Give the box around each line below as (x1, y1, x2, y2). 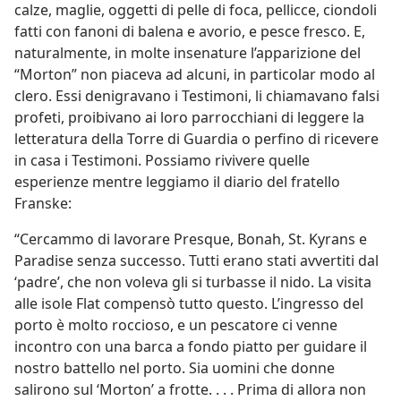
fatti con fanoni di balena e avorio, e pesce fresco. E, (14, 21, 365, 41)
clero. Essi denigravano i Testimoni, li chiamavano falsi (14, 86, 380, 106)
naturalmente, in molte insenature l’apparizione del (14, 43, 361, 63)
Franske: (14, 193, 72, 213)
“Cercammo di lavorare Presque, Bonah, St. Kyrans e (14, 229, 367, 249)
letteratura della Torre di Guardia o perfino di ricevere (14, 129, 379, 149)
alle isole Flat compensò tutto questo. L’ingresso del (14, 294, 363, 313)
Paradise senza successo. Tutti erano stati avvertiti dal (14, 251, 379, 270)
